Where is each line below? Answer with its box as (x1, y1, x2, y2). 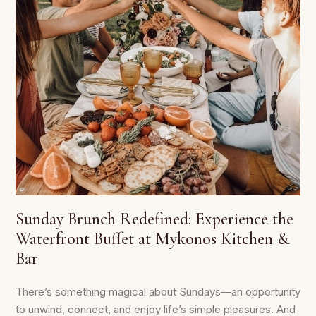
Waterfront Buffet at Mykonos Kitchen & (16, 229, 289, 249)
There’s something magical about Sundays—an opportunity (16, 285, 300, 298)
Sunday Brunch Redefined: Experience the (16, 209, 293, 229)
